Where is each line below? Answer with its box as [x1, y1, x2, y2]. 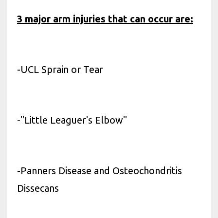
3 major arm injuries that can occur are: [17, 13, 193, 24]
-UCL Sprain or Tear [17, 63, 103, 75]
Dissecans [17, 182, 59, 194]
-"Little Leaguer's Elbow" [17, 114, 127, 126]
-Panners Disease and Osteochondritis [17, 164, 182, 176]
